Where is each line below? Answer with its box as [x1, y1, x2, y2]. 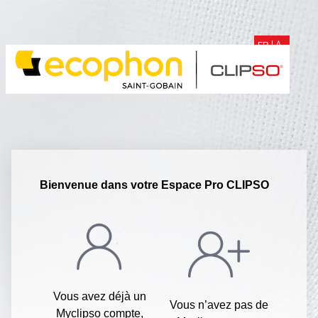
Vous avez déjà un [53, 290, 146, 302]
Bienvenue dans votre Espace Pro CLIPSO [40, 179, 269, 191]
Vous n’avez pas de [169, 299, 268, 311]
